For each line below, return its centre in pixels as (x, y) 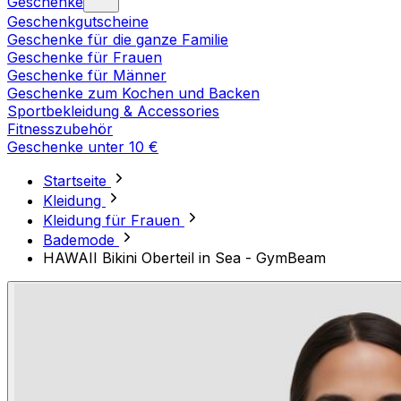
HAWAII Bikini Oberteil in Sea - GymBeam (184, 258)
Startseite (77, 181)
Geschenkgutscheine (78, 22)
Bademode (81, 240)
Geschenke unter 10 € (83, 147)
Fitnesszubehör (60, 129)
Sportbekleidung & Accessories (113, 111)
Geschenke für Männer (87, 76)
